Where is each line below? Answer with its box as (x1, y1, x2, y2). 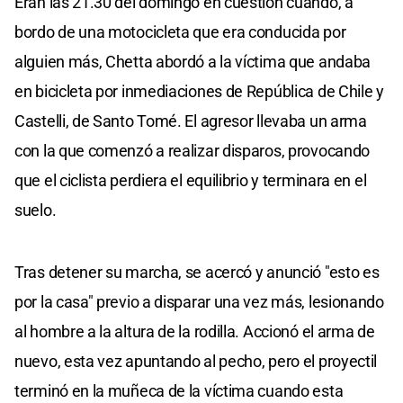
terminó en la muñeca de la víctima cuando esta (14, 381, 344, 400)
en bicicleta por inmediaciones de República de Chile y (14, 81, 384, 101)
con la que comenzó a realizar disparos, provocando (14, 140, 371, 160)
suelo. (14, 200, 57, 219)
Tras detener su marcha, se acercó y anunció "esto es (14, 262, 380, 282)
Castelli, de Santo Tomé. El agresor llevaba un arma (14, 111, 367, 130)
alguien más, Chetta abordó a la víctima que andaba (14, 51, 372, 71)
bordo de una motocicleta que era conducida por (14, 22, 346, 41)
